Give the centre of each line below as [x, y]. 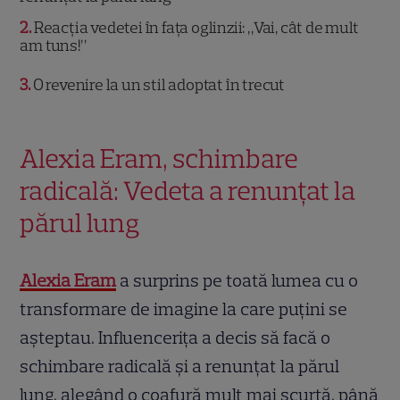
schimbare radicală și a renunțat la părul [180, 367]
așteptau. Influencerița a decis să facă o [175, 338]
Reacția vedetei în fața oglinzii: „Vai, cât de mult [195, 28]
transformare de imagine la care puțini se [184, 309]
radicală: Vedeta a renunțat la [188, 191]
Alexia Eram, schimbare [159, 159]
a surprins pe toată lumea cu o [237, 281]
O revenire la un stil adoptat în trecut [158, 85]
